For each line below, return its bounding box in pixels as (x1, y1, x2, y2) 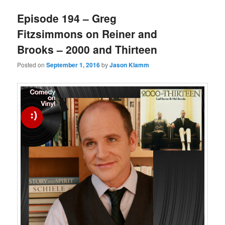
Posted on (17, 60, 47, 69)
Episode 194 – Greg (17, 11, 117, 26)
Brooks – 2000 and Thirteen (17, 42, 158, 57)
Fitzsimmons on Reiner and (17, 26, 158, 42)
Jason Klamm (109, 60, 150, 70)
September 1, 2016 (46, 60, 100, 70)
